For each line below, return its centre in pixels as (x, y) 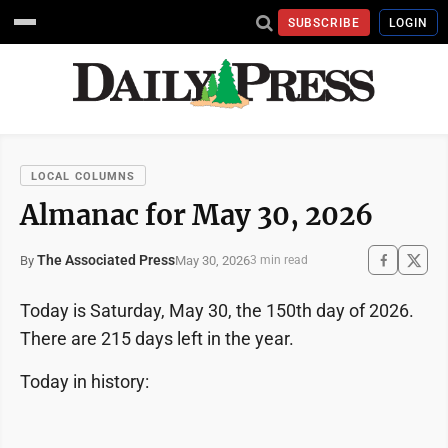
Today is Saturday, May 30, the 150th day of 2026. (217, 310)
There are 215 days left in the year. (157, 338)
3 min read (279, 260)
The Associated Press (106, 260)
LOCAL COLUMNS (83, 176)
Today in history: (84, 381)
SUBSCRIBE (324, 22)
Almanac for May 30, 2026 (196, 215)
